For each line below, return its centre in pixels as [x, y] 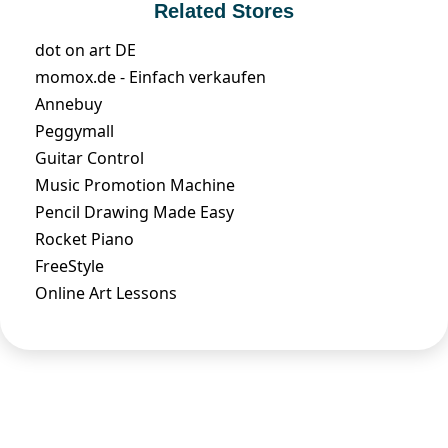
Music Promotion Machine [135, 184]
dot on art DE [85, 49]
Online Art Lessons [106, 292]
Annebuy [68, 103]
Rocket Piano [84, 238]
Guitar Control [89, 157]
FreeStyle [69, 265]
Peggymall [74, 130]
